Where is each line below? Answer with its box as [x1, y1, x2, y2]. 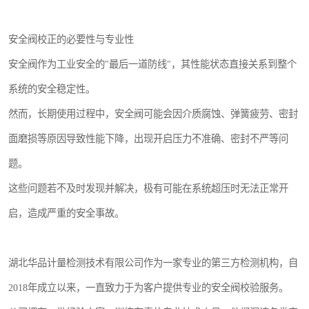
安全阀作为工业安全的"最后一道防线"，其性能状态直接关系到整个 [8, 59, 297, 70]
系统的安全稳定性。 [8, 83, 95, 95]
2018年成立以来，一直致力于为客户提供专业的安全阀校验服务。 [8, 282, 288, 294]
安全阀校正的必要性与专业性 [8, 34, 134, 46]
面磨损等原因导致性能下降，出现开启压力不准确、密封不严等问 [8, 133, 288, 145]
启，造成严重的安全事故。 [8, 208, 124, 219]
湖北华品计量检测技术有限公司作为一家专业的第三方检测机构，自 [8, 257, 298, 269]
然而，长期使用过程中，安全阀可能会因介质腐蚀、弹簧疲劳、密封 [8, 108, 298, 120]
